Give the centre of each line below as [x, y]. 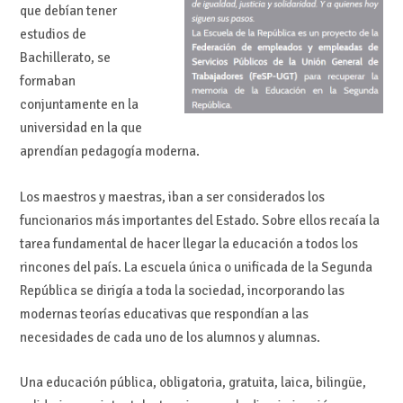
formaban [47, 81]
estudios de [53, 35]
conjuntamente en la [79, 105]
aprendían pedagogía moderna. [109, 152]
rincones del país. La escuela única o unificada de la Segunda [196, 267]
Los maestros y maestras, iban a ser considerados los [172, 197]
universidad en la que [81, 128]
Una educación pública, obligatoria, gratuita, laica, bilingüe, [193, 382]
